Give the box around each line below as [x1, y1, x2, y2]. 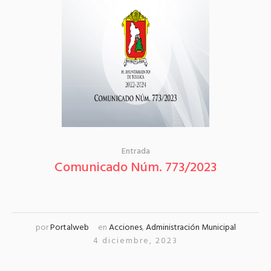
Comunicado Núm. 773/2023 [54, 157, 217, 179]
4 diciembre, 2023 [93, 234, 178, 249]
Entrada [121, 145, 150, 159]
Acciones [108, 221, 142, 235]
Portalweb [50, 221, 89, 235]
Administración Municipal [145, 221, 236, 235]
